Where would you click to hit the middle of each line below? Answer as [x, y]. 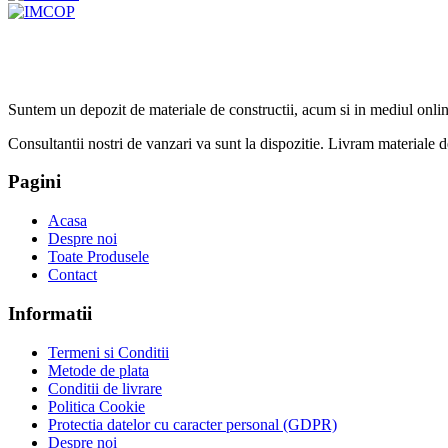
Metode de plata [98, 370]
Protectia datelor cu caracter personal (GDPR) [192, 424]
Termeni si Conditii [108, 352]
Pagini [34, 182]
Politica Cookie [96, 406]
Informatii [50, 313]
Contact [72, 275]
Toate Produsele [98, 257]
